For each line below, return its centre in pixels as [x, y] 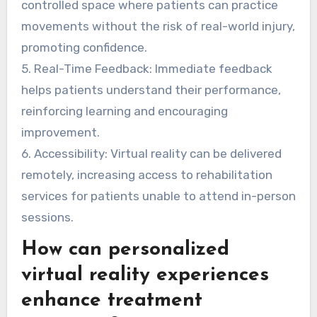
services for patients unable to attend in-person [158, 196]
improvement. [60, 133]
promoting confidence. [84, 48]
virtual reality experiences [145, 276]
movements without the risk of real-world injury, [158, 27]
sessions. [47, 218]
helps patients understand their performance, [151, 90]
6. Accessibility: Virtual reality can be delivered [151, 154]
